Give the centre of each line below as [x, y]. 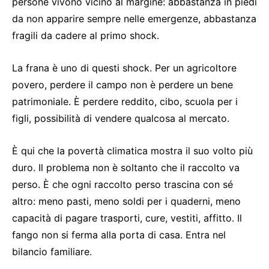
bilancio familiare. [52, 252]
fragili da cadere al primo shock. [86, 35]
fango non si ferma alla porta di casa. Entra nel [119, 235]
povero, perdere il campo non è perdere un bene [122, 85]
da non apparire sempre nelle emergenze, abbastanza [134, 19]
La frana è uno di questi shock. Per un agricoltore [124, 68]
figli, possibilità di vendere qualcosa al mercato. [121, 118]
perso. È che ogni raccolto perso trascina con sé [122, 184]
